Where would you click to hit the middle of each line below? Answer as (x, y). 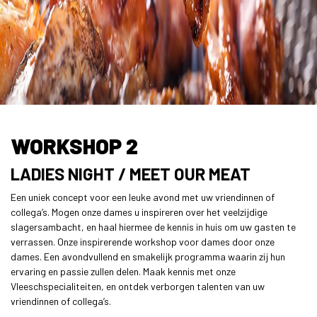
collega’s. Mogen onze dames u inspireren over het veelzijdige (139, 212)
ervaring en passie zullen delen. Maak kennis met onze (123, 272)
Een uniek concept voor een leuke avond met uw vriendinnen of (143, 197)
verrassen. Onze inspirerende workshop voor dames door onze (143, 242)
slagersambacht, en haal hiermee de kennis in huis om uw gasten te (153, 227)
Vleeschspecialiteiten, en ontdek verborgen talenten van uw (138, 287)
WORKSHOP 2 (74, 146)
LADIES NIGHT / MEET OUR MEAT (131, 174)
